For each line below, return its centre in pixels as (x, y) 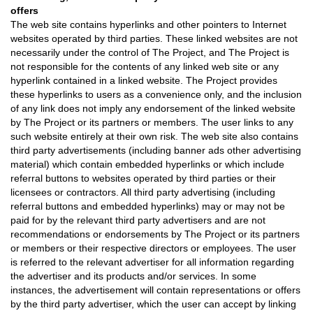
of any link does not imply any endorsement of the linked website (153, 108)
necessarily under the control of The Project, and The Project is (150, 52)
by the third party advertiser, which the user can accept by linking (153, 304)
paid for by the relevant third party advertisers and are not (138, 220)
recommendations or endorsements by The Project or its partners (155, 234)
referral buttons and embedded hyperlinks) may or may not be (148, 206)
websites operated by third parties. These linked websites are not (154, 38)
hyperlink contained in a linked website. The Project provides (144, 80)
